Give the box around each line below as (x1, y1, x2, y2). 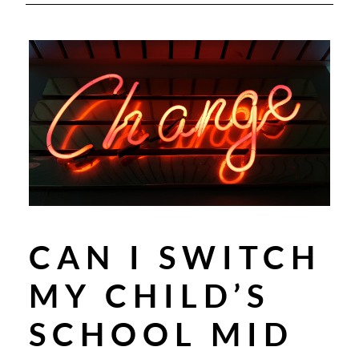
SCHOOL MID (29, 314, 294, 353)
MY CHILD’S (29, 276, 270, 315)
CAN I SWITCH (29, 237, 321, 276)
